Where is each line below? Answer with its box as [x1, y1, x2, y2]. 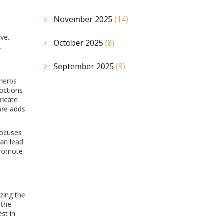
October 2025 [53, 37, 105, 48]
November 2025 [53, 14, 114, 25]
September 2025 [53, 61, 116, 72]
